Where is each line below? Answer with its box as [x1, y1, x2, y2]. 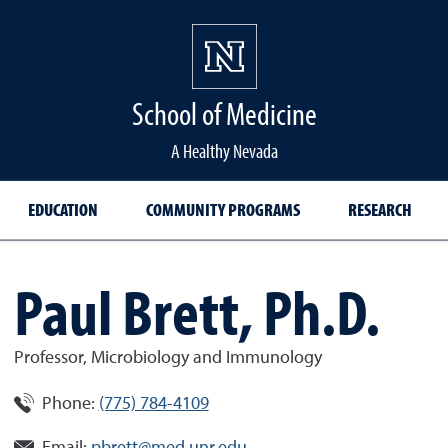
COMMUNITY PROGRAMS [145, 198, 300, 221]
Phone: [41, 395, 95, 413]
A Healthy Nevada [170, 138, 278, 163]
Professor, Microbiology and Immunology [13, 349, 322, 367]
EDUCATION [27, 198, 98, 221]
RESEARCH [347, 198, 412, 221]
